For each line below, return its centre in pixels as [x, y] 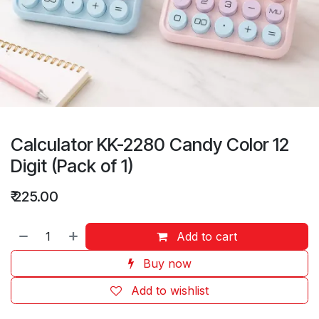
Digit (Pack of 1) [72, 166]
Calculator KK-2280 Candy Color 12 [150, 145]
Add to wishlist [170, 291]
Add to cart [207, 236]
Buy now [167, 263]
